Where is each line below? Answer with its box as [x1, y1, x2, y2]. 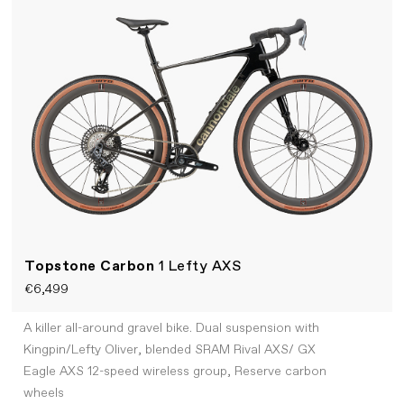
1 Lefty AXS [158, 256, 242, 276]
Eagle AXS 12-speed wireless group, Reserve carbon [23, 363, 326, 381]
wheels [23, 385, 64, 402]
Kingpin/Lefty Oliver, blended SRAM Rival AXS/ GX [23, 342, 316, 359]
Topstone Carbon [23, 256, 159, 276]
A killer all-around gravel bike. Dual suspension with [23, 320, 319, 337]
